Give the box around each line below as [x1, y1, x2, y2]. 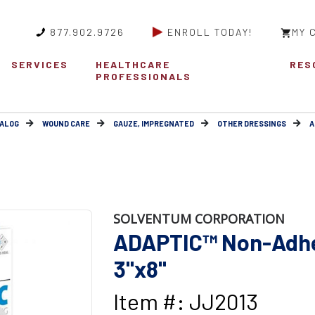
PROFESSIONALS [96, 70, 192, 83]
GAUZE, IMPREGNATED [113, 119, 194, 129]
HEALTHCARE [96, 58, 171, 71]
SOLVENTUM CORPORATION [112, 210, 285, 228]
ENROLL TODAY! [167, 26, 252, 38]
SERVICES [11, 58, 68, 71]
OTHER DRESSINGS [217, 119, 286, 129]
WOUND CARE [42, 119, 90, 129]
